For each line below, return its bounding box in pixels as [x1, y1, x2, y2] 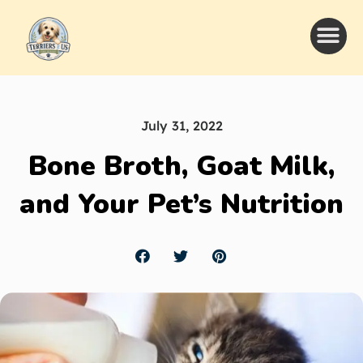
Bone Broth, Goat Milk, [28, 147, 335, 185]
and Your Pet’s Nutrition [19, 186, 344, 223]
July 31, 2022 [140, 117, 223, 134]
